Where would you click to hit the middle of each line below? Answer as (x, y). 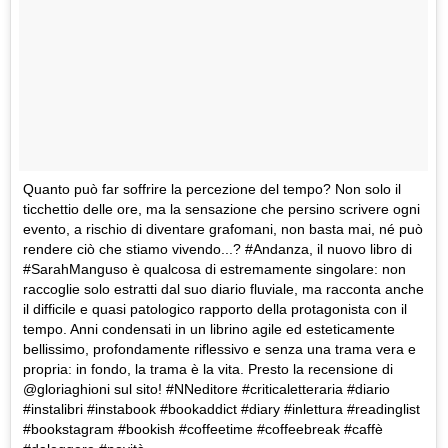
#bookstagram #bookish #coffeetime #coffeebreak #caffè (203, 428)
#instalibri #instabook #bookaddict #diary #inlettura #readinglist (221, 408)
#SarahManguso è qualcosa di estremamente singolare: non (214, 268)
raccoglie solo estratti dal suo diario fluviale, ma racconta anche (223, 288)
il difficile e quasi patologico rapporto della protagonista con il (215, 308)
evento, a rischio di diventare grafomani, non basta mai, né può (223, 228)
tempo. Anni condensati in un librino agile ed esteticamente (209, 328)
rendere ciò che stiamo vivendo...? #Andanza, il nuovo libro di (217, 248)
